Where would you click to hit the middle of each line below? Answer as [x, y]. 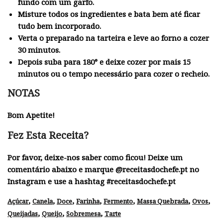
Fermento [118, 201]
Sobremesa [83, 213]
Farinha [88, 201]
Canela [43, 201]
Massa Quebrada [163, 201]
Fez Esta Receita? [48, 135]
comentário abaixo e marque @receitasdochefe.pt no [103, 169]
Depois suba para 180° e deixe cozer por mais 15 [104, 62]
